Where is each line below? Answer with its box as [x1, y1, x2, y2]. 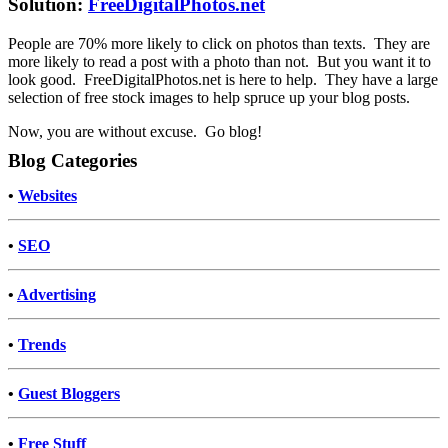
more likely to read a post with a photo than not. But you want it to [8, 52, 431, 70]
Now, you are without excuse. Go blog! [8, 122, 262, 140]
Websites [18, 186, 77, 204]
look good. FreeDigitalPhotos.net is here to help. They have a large [8, 70, 438, 88]
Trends [18, 335, 66, 353]
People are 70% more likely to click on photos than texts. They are [8, 34, 430, 52]
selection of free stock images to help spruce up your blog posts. [8, 88, 410, 106]
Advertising [17, 286, 96, 304]
